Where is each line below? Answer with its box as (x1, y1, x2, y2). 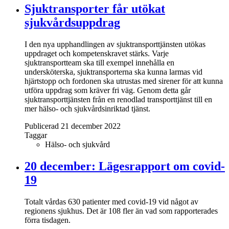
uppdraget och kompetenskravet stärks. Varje (25, 49, 169, 58)
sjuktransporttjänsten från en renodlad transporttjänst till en (25, 95, 212, 104)
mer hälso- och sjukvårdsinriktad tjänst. (25, 104, 152, 113)
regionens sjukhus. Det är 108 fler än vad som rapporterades (25, 206, 218, 215)
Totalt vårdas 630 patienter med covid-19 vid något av (25, 197, 198, 206)
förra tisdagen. (25, 215, 71, 224)
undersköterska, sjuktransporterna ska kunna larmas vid (25, 67, 202, 76)
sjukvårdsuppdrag (25, 15, 120, 29)
